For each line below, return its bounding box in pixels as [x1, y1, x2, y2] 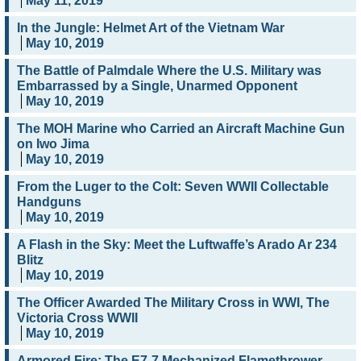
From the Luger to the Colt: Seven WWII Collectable [17, 180, 329, 194]
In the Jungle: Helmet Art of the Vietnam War [17, 21, 284, 35]
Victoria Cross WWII [17, 311, 138, 326]
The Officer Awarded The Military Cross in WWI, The [17, 296, 330, 310]
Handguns [17, 195, 81, 210]
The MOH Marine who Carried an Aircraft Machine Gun [17, 122, 345, 136]
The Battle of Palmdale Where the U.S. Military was [17, 64, 322, 78]
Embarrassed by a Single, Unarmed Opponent [17, 79, 297, 93]
